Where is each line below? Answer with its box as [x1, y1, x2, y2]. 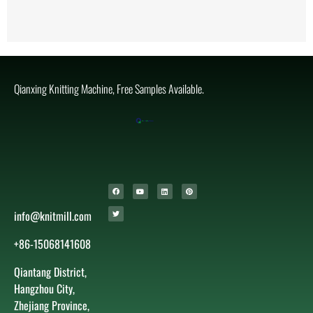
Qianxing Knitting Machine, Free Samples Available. [14, 80, 204, 97]
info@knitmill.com [14, 208, 92, 224]
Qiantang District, [14, 263, 87, 280]
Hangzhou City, [14, 280, 75, 297]
